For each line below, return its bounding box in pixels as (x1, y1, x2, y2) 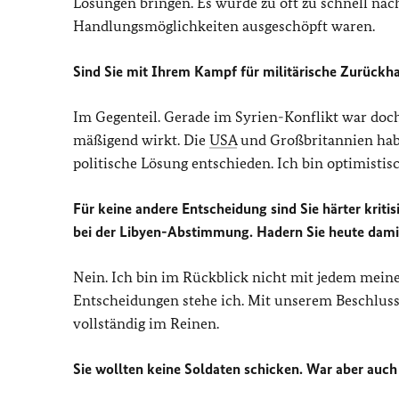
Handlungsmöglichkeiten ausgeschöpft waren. (73, 17, 375, 35)
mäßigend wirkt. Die (73, 131, 209, 149)
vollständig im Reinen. (73, 314, 219, 332)
